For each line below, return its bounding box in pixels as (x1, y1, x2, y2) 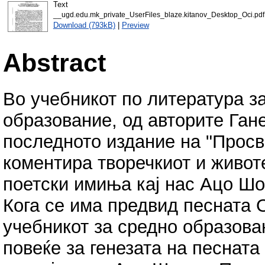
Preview (121, 20, 149, 30)
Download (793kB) (53, 20, 115, 30)
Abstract (3, 48, 106, 77)
